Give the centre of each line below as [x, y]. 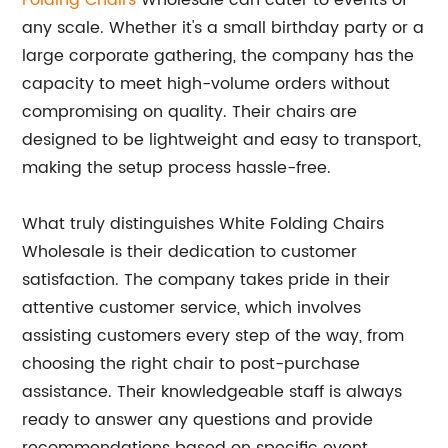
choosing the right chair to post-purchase [191, 364]
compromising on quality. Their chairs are [190, 112]
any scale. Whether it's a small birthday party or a [223, 28]
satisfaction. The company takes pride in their [206, 280]
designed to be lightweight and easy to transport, [222, 140]
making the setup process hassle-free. [177, 168]
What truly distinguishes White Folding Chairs [203, 224]
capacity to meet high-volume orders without [206, 84]
